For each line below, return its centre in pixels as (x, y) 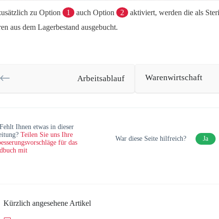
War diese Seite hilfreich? (152, 138)
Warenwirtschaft (174, 77)
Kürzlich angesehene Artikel (47, 203)
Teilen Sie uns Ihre (46, 135)
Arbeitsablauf (101, 78)
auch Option (95, 12)
